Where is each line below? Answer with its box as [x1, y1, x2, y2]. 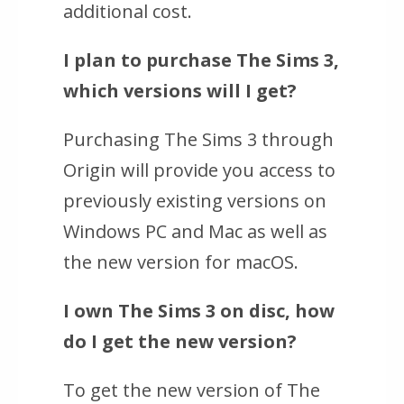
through [257, 127, 334, 152]
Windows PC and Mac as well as [63, 219, 327, 244]
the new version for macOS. [63, 250, 298, 275]
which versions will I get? [63, 78, 297, 104]
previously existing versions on [63, 188, 326, 214]
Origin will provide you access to [63, 158, 335, 183]
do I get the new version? [63, 329, 297, 354]
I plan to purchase [63, 48, 236, 73]
